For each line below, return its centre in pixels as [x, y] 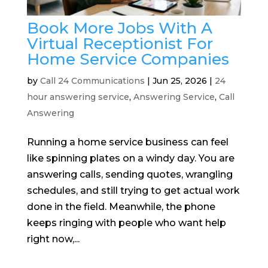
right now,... [53, 239]
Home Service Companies [128, 59]
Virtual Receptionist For [120, 43]
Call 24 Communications [92, 80]
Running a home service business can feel [127, 142]
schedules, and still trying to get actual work [133, 190]
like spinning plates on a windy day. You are [130, 158]
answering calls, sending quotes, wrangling [130, 174]
